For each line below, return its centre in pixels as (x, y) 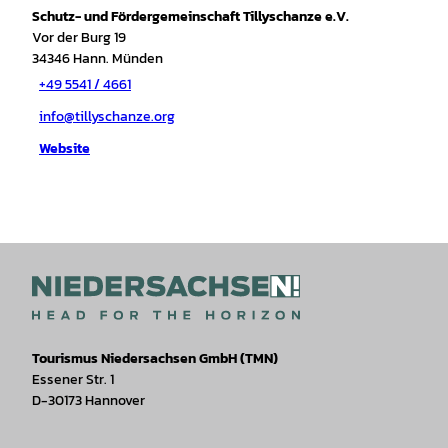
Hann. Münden (118, 58)
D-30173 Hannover (88, 400)
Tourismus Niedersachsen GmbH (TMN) (155, 358)
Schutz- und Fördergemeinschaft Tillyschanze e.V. (190, 16)
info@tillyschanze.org (107, 117)
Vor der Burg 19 (79, 37)
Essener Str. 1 (73, 379)
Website (64, 149)
